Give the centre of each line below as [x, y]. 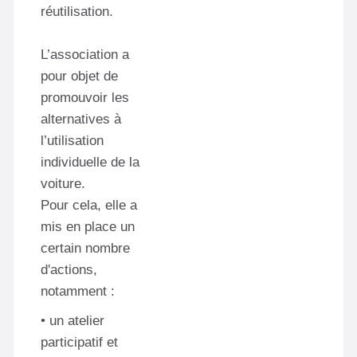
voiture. [63, 183]
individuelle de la [90, 162]
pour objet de [79, 76]
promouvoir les [85, 97]
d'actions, [69, 269]
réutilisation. [77, 11]
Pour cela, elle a [89, 205]
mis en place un [88, 226]
